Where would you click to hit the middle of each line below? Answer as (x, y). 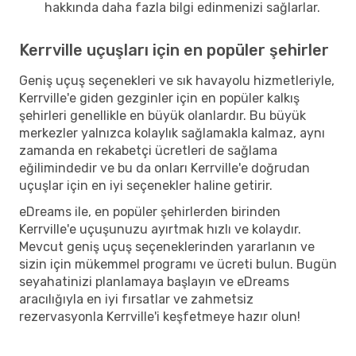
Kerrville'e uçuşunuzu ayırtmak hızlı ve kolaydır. (160, 229)
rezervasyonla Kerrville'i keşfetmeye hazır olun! (160, 316)
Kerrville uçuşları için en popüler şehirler (174, 50)
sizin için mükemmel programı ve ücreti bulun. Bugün (178, 264)
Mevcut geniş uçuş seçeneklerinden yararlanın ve (167, 246)
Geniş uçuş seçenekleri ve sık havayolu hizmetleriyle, (177, 80)
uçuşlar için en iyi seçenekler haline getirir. (146, 185)
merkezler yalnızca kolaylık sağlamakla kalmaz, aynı (172, 133)
